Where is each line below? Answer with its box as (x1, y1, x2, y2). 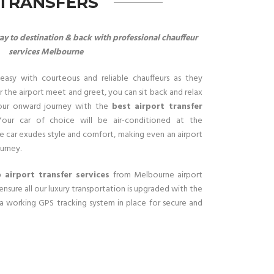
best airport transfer (111, 100, 203, 114)
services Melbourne (9, 45, 83, 59)
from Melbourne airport (109, 168, 203, 182)
